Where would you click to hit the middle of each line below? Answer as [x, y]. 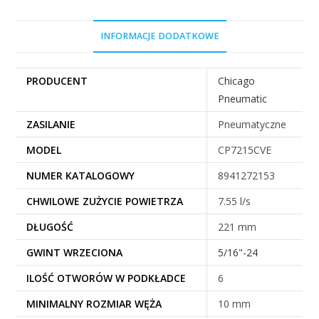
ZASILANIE [51, 124]
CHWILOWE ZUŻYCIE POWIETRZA [105, 201]
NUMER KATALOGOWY [81, 175]
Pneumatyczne [252, 124]
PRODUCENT [57, 80]
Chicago [237, 80]
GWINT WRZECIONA [75, 252]
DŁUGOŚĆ [50, 226]
